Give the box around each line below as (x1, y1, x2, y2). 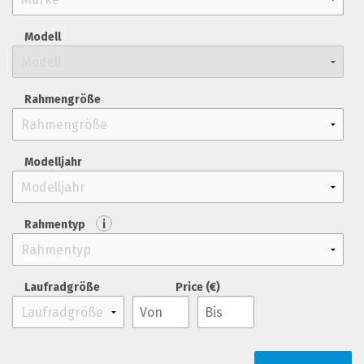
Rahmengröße (24, 93, 101, 106)
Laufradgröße (24, 280, 100, 294)
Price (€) (175, 280, 220, 294)
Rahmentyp (24, 218, 88, 232)
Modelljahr (24, 155, 82, 169)
